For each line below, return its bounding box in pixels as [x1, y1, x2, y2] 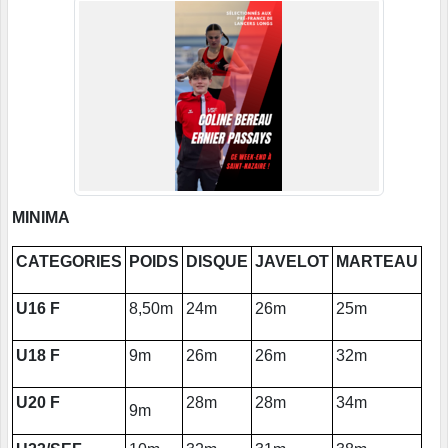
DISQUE [186, 253, 248, 271]
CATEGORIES [16, 253, 122, 271]
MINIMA [12, 209, 70, 227]
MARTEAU [336, 253, 418, 271]
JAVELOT [255, 253, 329, 271]
